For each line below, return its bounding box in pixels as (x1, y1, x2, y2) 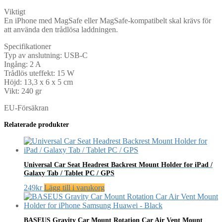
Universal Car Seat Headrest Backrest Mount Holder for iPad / (24, 160, 213, 168)
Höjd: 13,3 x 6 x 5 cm (4, 77, 73, 86)
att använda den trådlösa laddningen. (4, 25, 118, 34)
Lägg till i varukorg (44, 183, 105, 192)
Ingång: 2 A (4, 59, 41, 68)
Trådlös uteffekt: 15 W (4, 68, 74, 77)
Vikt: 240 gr (4, 86, 42, 95)
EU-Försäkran (4, 103, 49, 112)
